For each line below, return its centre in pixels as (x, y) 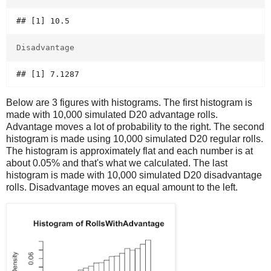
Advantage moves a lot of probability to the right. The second (135, 127)
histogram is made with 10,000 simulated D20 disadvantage (134, 175)
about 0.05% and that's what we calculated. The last (117, 163)
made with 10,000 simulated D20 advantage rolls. (112, 115)
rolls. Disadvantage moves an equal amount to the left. (122, 188)
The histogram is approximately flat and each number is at (129, 151)
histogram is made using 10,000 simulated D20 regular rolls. (135, 139)
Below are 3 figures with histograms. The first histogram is (129, 103)
